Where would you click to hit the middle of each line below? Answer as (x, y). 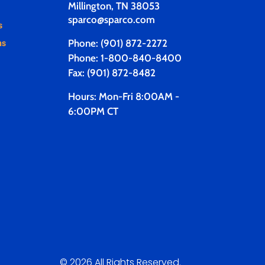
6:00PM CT (93, 112)
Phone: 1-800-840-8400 (125, 58)
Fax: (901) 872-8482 (112, 73)
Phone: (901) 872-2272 (117, 43)
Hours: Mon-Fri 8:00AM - (123, 97)
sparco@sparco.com (111, 20)
